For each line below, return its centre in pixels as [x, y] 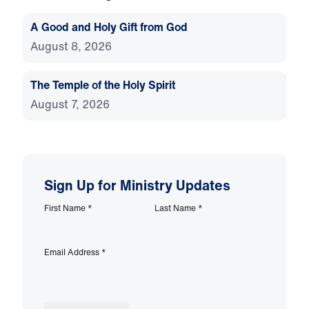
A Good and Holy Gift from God [109, 27]
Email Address [73, 252]
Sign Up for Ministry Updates [137, 186]
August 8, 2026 [71, 47]
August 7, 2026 [70, 104]
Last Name [176, 208]
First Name [66, 208]
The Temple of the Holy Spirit [103, 85]
